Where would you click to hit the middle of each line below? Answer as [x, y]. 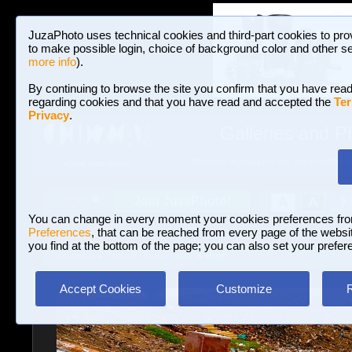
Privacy [49, 115]
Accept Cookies [101, 289]
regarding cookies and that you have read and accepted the [181, 102]
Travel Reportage [149, 255]
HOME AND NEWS [96, 164]
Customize [244, 289]
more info [52, 62]
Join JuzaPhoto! [182, 201]
